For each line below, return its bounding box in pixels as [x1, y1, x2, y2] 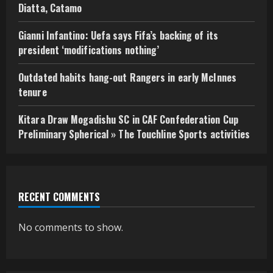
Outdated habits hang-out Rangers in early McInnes [18, 69, 236, 85]
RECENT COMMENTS [18, 189, 100, 204]
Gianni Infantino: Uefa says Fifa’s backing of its [18, 27, 218, 43]
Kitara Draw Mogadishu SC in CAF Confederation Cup [18, 112, 238, 127]
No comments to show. [18, 220, 123, 234]
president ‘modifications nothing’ [18, 42, 160, 57]
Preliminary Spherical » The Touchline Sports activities [18, 126, 250, 141]
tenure [18, 84, 47, 99]
